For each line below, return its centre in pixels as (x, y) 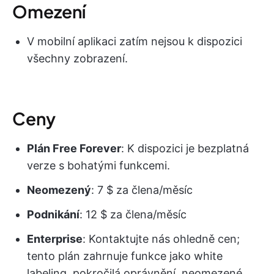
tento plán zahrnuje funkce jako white (125, 256)
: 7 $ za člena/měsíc (142, 190)
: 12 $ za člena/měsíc (133, 214)
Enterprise (55, 239)
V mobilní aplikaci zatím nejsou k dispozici (135, 41)
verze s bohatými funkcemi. (98, 165)
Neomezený (59, 190)
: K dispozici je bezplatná (185, 148)
